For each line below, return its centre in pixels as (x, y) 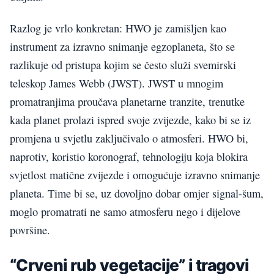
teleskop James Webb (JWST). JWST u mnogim (117, 83)
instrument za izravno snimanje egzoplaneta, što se (122, 47)
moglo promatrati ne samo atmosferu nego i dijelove (125, 212)
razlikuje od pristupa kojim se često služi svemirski (123, 65)
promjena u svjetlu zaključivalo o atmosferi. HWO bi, (129, 139)
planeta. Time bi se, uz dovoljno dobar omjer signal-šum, (137, 194)
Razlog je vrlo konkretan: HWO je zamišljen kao (118, 28)
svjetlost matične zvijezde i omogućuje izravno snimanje (135, 175)
